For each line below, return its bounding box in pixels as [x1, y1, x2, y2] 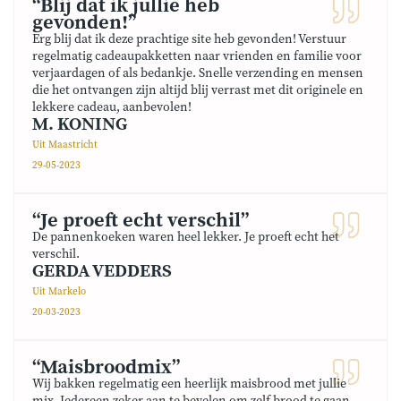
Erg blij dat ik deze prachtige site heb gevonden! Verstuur [32, 31, 346, 47]
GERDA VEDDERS [32, 260, 172, 283]
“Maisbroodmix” [32, 355, 180, 380]
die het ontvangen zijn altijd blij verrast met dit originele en [32, 82, 363, 98]
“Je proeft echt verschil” [32, 209, 249, 233]
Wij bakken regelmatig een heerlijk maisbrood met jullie [32, 376, 346, 392]
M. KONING [32, 114, 127, 136]
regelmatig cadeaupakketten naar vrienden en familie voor [32, 48, 362, 64]
